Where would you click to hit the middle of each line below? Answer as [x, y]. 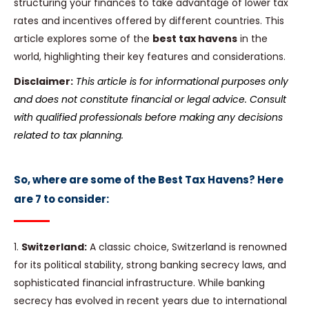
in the [252, 39]
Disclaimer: [43, 82]
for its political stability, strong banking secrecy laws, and [150, 265]
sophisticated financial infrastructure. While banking [139, 283]
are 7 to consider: [61, 199]
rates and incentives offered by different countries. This [149, 21]
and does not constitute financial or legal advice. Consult [150, 100]
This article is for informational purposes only [182, 82]
